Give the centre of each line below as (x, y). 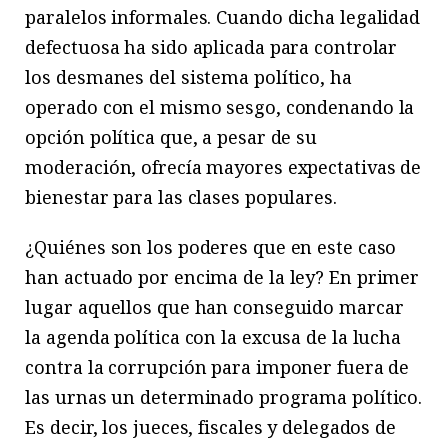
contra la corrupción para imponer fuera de (217, 367)
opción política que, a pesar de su (171, 137)
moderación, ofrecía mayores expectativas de (223, 167)
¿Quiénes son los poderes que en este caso (211, 247)
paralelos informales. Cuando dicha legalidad (223, 17)
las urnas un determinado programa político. (224, 397)
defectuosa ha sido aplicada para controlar (211, 47)
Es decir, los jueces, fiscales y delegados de (210, 427)
